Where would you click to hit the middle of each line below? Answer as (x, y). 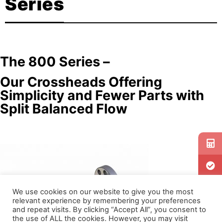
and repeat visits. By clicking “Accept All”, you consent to (109, 210)
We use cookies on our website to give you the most (103, 192)
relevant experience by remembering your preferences (107, 201)
